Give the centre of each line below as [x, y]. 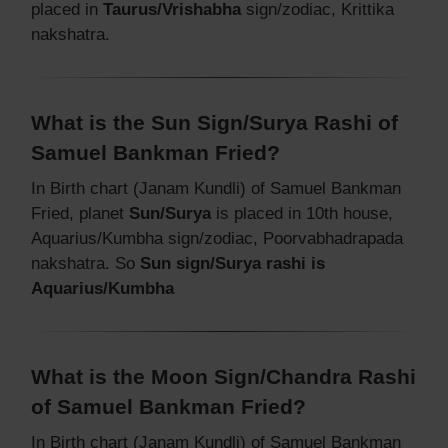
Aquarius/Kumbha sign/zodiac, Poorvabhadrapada [217, 238]
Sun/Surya [170, 213]
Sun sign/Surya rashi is [232, 263]
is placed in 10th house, [302, 213]
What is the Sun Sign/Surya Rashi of [214, 122]
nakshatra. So [85, 263]
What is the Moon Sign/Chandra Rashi [223, 376]
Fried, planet [80, 213]
